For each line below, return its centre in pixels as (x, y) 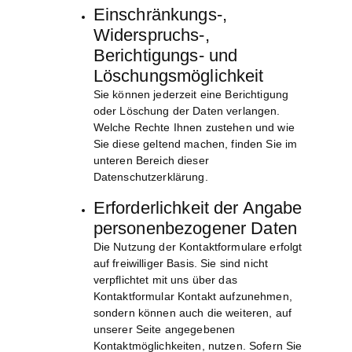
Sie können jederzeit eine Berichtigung (191, 95)
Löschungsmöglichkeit (178, 76)
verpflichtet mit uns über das (165, 280)
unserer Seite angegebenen (164, 330)
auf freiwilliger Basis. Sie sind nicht (181, 264)
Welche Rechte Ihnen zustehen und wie (194, 128)
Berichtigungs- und (165, 56)
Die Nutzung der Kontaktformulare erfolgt (198, 247)
